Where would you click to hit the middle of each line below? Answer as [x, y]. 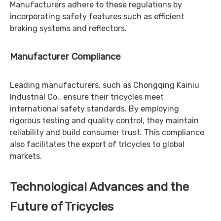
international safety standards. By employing [94, 109]
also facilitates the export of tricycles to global [97, 144]
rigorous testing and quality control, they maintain [104, 121]
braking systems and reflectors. [68, 28]
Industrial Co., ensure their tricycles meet [87, 97]
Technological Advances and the [99, 187]
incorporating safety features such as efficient [97, 17]
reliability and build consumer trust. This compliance [107, 132]
